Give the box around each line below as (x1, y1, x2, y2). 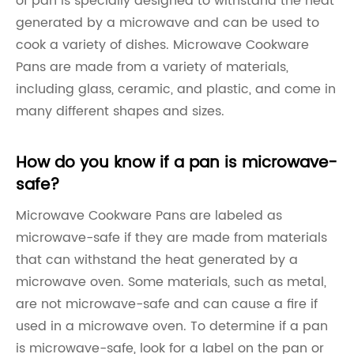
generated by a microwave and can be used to (16, 13, 319, 33)
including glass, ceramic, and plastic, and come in (16, 79, 336, 100)
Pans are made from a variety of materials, (16, 57, 288, 77)
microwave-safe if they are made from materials (16, 228, 327, 248)
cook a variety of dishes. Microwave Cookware (16, 35, 309, 55)
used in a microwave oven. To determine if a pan (16, 316, 328, 337)
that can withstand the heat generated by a (16, 250, 298, 270)
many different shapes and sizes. (16, 101, 224, 122)
